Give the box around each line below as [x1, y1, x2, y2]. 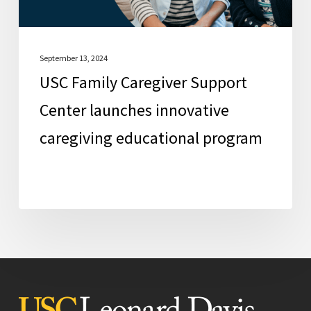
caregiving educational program [39, 126, 262, 149]
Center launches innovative [39, 99, 229, 121]
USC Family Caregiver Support [39, 71, 247, 93]
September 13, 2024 [39, 52, 108, 63]
